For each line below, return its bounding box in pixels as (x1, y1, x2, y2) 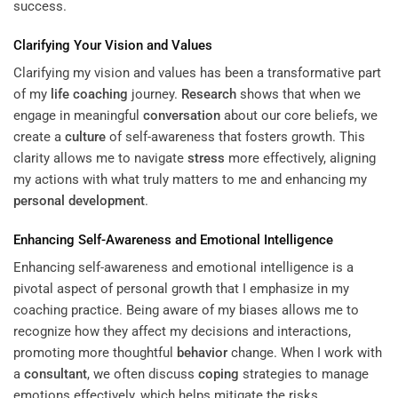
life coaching (51, 86, 128, 103)
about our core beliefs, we (220, 107, 378, 124)
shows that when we (236, 86, 361, 103)
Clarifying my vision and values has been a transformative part (13, 65, 381, 82)
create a (13, 129, 65, 146)
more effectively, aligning (225, 150, 376, 167)
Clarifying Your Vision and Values (13, 36, 212, 53)
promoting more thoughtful (13, 345, 177, 362)
